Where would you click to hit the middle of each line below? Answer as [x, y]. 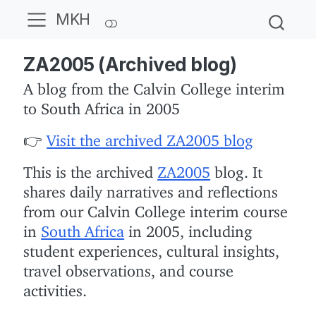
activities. [55, 287]
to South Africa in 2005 [102, 105]
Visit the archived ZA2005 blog [150, 137]
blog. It [237, 169]
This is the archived [91, 169]
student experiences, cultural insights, [152, 248]
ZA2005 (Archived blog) [130, 65]
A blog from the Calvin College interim [154, 85]
